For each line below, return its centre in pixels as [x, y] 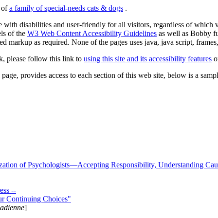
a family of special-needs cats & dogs [66, 8]
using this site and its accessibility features [148, 59]
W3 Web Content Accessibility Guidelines [92, 34]
